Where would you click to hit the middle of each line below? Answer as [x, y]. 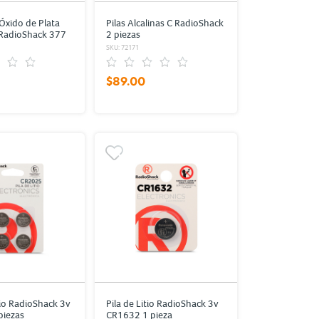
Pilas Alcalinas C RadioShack [164, 23]
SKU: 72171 [122, 47]
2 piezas [123, 34]
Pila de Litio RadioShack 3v [162, 303]
